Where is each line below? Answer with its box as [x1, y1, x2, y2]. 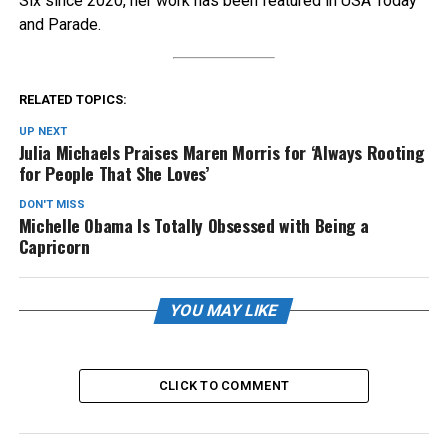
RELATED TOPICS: [18, 92, 127, 108]
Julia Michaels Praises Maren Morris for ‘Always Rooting [18, 139, 425, 166]
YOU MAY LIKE [168, 301, 281, 321]
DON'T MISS [18, 198, 85, 212]
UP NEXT [18, 125, 67, 139]
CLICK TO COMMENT [158, 378, 290, 394]
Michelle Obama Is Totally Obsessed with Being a [18, 212, 370, 239]
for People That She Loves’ [18, 160, 209, 187]
